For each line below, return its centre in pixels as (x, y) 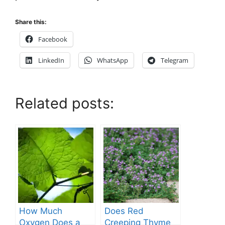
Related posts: (65, 103)
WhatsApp (113, 61)
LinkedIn (51, 61)
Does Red (124, 211)
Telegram (175, 61)
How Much (41, 211)
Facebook (53, 39)
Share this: (31, 22)
